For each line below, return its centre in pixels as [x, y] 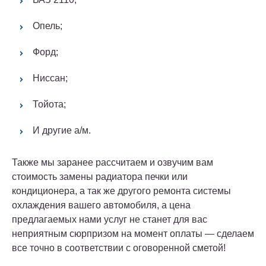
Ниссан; [50, 78]
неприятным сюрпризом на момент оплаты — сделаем [133, 233]
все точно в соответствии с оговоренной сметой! [119, 248]
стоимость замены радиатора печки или [100, 176]
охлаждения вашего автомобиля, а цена [101, 205]
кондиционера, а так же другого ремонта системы [121, 191]
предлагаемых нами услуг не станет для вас [110, 219]
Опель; [47, 26]
